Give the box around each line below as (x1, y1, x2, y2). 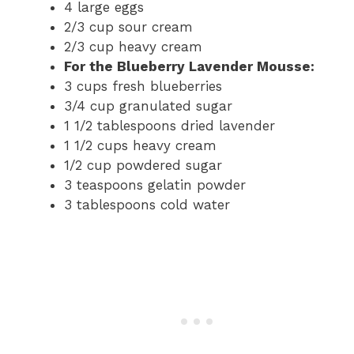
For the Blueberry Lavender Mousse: (64, 58, 314, 75)
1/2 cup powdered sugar (64, 157, 222, 174)
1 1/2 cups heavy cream (64, 137, 217, 154)
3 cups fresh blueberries (64, 78, 222, 95)
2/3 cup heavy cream (64, 39, 202, 55)
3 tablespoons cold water (64, 197, 230, 213)
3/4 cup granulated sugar (64, 98, 232, 115)
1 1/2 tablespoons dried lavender (64, 118, 275, 134)
